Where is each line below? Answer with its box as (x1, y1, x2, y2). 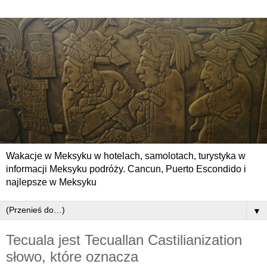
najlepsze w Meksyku (6, 176, 97, 187)
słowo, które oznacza (6, 248, 138, 265)
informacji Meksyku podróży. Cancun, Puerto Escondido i (6, 163, 246, 174)
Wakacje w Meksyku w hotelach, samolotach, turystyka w (6, 150, 246, 161)
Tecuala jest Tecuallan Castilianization (6, 231, 242, 248)
